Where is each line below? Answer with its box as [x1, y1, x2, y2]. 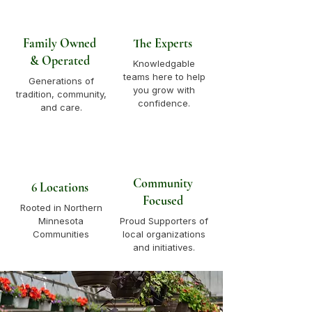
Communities [33, 228, 89, 240]
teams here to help [123, 71, 205, 82]
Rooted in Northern [19, 202, 102, 213]
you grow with [133, 84, 195, 95]
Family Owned [23, 36, 96, 51]
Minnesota [38, 215, 84, 226]
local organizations [123, 228, 205, 240]
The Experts [133, 36, 192, 51]
